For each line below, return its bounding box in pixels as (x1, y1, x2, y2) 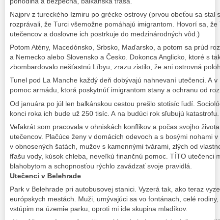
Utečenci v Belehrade (10, 171, 81, 180)
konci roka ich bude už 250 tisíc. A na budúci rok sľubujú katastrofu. (10, 109, 219, 117)
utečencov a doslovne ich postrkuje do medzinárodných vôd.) (10, 30, 200, 38)
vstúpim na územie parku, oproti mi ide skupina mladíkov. (10, 204, 188, 213)
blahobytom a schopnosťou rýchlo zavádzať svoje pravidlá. (10, 162, 192, 170)
